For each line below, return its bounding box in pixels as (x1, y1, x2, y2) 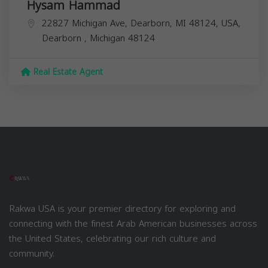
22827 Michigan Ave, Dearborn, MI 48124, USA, (42, 14, 240, 32)
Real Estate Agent (31, 63, 103, 80)
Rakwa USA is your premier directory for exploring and (9, 200, 236, 217)
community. (9, 245, 54, 262)
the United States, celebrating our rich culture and (9, 230, 216, 247)
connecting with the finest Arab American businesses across (9, 215, 257, 232)
